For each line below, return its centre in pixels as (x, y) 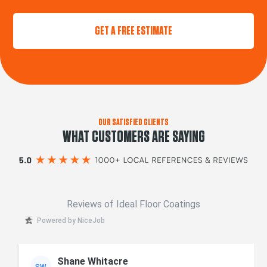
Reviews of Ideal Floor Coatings (133, 204)
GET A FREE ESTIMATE (133, 31)
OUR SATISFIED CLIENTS (133, 122)
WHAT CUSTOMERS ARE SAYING (133, 137)
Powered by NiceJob (71, 220)
